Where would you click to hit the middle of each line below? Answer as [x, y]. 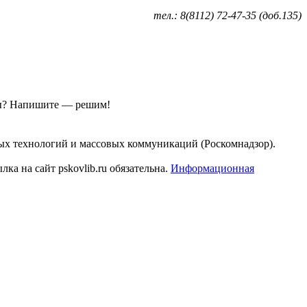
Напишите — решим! [60, 104]
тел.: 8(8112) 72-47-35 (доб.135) [228, 15]
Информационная [212, 168]
